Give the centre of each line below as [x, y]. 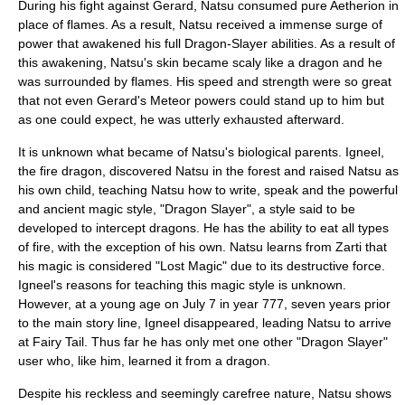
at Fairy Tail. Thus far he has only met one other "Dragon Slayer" [203, 342]
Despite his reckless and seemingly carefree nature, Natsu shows [205, 393]
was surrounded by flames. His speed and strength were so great [205, 81]
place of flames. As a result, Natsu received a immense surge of [200, 24]
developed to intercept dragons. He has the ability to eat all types [203, 228]
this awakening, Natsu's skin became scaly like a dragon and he [200, 62]
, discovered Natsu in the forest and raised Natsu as [250, 171]
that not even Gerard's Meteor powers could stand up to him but [201, 100]
